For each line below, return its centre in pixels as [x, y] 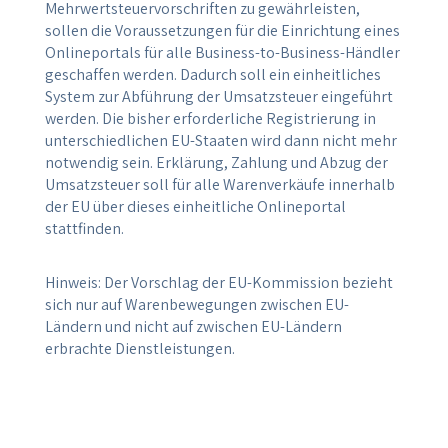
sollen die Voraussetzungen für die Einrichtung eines [222, 30]
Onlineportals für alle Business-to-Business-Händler [222, 52]
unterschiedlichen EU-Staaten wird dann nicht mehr [220, 140]
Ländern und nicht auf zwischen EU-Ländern [193, 326]
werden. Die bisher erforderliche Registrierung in [210, 118]
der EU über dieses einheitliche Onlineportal [195, 206]
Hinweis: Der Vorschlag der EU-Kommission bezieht [218, 282]
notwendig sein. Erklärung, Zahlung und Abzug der [216, 162]
